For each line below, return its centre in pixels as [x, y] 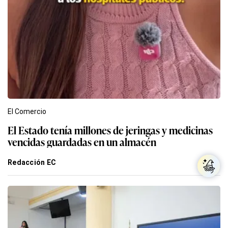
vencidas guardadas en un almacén [82, 141]
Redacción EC [32, 162]
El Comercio [27, 111]
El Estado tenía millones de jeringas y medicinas [110, 130]
